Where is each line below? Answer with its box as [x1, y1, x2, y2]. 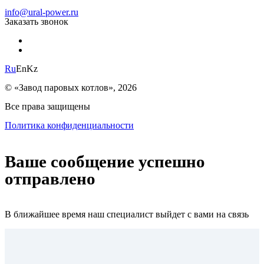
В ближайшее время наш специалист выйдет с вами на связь [5, 209, 249, 220]
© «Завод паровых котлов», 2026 [5, 82, 137, 93]
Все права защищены [5, 101, 90, 111]
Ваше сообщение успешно [5, 151, 205, 171]
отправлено [5, 169, 95, 188]
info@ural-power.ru [5, 6, 78, 17]
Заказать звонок [5, 16, 68, 27]
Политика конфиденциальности [5, 120, 134, 130]
